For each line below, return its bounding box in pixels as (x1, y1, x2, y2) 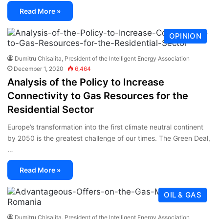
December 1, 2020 (14, 65, 64, 72)
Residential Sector (7, 103, 94, 115)
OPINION (169, 31, 201, 41)
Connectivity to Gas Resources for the (7, 89, 188, 102)
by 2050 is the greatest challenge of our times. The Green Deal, (7, 133, 210, 142)
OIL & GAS (164, 190, 201, 199)
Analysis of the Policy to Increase (7, 76, 164, 88)
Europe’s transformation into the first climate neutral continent (7, 122, 203, 131)
